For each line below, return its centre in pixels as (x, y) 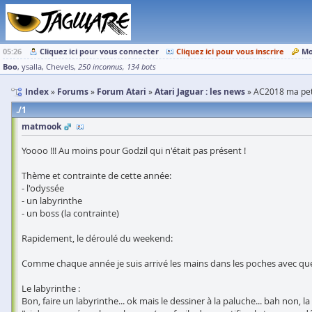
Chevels (60, 67)
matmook (41, 126)
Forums (73, 92)
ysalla (32, 67)
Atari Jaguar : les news (200, 92)
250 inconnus (100, 67)
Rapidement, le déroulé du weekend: (97, 238)
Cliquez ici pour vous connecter (99, 51)
